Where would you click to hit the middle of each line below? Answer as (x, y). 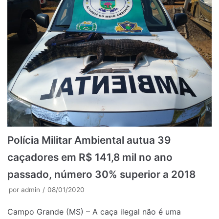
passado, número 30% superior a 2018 (101, 175)
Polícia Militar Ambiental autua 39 (89, 140)
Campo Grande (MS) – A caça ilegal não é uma (94, 212)
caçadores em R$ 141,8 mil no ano (90, 157)
